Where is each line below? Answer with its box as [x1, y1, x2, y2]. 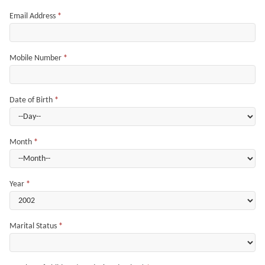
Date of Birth [9, 95, 54, 105]
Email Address [9, 11, 57, 21]
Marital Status [9, 221, 59, 231]
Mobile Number [9, 53, 63, 63]
